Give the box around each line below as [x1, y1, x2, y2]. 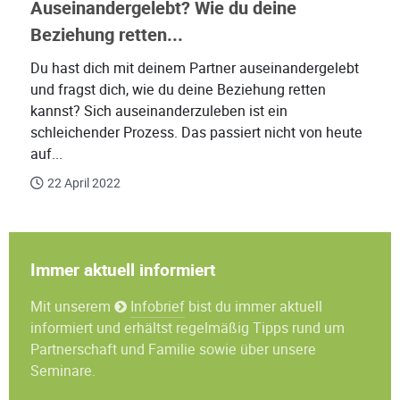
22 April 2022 [47, 174, 121, 193]
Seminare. [30, 361, 96, 382]
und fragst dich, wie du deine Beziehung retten [30, 79, 326, 101]
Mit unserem [30, 296, 114, 318]
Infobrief [130, 296, 185, 318]
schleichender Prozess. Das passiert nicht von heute [30, 122, 362, 144]
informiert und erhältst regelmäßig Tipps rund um [30, 318, 345, 339]
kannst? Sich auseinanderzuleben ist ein [30, 101, 287, 122]
